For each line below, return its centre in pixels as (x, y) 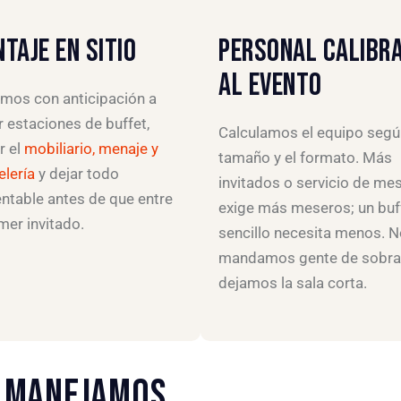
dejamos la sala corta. (293, 283)
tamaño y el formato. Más (305, 158)
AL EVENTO (270, 86)
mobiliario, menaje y (91, 149)
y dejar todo (77, 174)
